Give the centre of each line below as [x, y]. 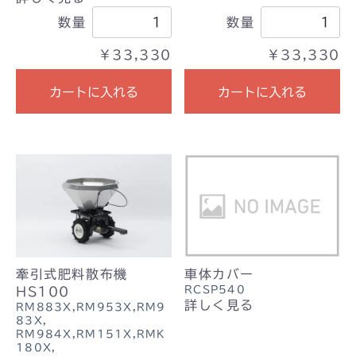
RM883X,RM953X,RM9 [91, 308]
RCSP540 [215, 290]
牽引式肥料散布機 [72, 275]
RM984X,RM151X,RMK [91, 335]
